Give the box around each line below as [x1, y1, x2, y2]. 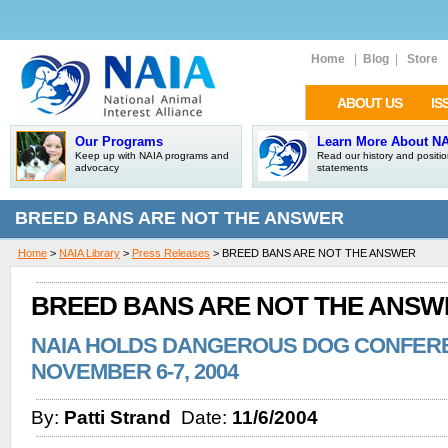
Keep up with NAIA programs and [75, 150, 229, 161]
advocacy [75, 162, 119, 173]
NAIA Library [59, 247, 120, 259]
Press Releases [132, 247, 210, 259]
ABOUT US [337, 95, 402, 111]
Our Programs [75, 134, 163, 149]
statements [317, 162, 368, 173]
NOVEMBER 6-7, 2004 [31, 359, 238, 384]
